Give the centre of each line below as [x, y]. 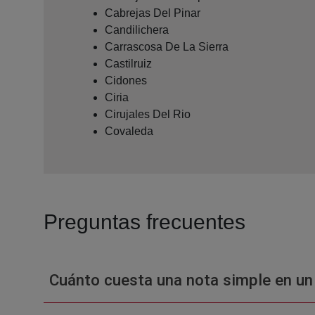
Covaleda [129, 131]
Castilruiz [128, 63]
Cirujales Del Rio [148, 114]
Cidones [126, 80]
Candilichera [137, 30]
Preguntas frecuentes [144, 221]
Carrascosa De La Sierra [167, 46]
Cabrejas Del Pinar [153, 13]
